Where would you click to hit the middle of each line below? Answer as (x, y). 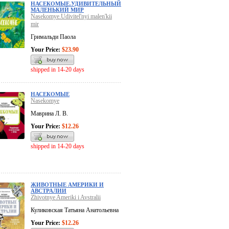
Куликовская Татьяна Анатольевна (75, 210)
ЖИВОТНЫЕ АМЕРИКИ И (67, 185)
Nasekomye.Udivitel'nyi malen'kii (71, 17)
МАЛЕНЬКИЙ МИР (57, 10)
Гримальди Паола (53, 37)
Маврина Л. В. (49, 114)
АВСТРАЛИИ (49, 191)
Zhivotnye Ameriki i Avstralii (66, 198)
